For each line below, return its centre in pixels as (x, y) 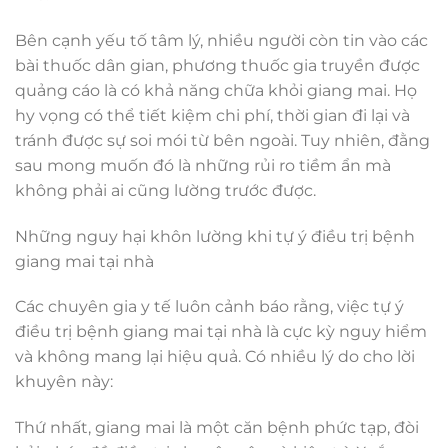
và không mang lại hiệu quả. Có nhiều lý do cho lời (215, 357)
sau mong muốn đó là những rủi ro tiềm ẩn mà (203, 165)
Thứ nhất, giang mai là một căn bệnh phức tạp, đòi (217, 428)
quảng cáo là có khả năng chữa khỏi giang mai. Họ (216, 90)
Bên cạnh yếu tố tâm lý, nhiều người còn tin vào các (221, 40)
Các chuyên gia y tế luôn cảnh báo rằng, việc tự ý (209, 307)
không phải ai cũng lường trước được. (165, 190)
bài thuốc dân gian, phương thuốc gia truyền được (217, 65)
